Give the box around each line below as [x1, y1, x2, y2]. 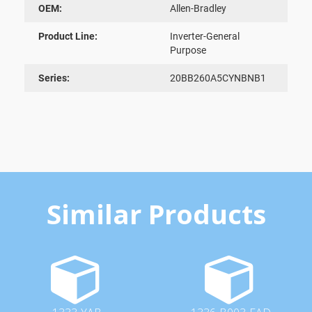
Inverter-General [170, 30, 240, 42]
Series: [38, 72, 70, 84]
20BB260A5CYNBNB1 [170, 72, 266, 84]
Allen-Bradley [170, 2, 226, 14]
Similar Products [46, 195, 266, 232]
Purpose [170, 44, 206, 56]
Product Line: [38, 30, 97, 42]
